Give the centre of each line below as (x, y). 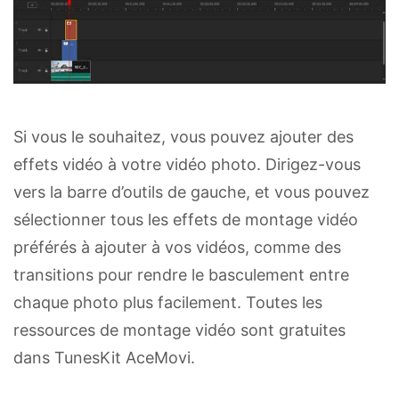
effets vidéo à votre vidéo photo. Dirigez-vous (187, 164)
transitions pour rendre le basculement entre (181, 274)
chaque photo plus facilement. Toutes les (168, 302)
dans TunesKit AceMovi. (104, 357)
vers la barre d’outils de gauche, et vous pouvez (191, 191)
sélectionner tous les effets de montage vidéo (186, 219)
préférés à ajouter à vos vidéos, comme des (177, 247)
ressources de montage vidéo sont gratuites (179, 330)
